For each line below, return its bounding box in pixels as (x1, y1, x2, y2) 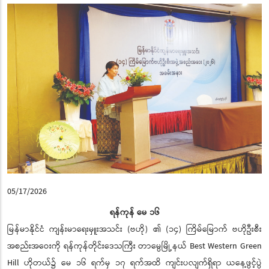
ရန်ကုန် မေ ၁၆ (109, 205, 160, 219)
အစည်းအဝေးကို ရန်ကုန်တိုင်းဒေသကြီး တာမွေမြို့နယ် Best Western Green (7, 239, 262, 253)
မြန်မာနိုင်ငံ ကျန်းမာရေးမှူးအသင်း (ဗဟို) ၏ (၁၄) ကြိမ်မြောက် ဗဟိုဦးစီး (7, 222, 262, 236)
